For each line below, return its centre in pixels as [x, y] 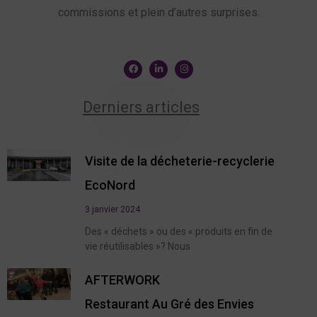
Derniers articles [142, 107]
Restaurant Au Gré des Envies [169, 304]
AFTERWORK [122, 279]
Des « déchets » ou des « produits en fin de [179, 231]
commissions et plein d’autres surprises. [158, 12]
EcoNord [110, 185]
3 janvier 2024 [113, 209]
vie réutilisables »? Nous [138, 246]
